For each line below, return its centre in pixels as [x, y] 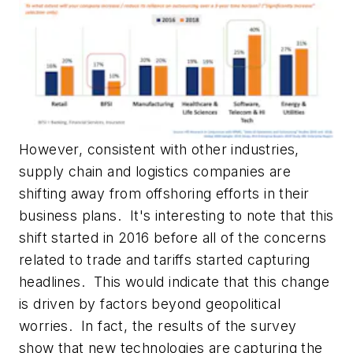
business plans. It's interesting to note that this [176, 216]
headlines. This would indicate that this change [175, 282]
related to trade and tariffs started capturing [165, 260]
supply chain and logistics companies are [155, 172]
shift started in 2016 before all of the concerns [173, 238]
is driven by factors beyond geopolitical [150, 304]
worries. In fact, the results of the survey [158, 326]
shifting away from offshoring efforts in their [164, 194]
